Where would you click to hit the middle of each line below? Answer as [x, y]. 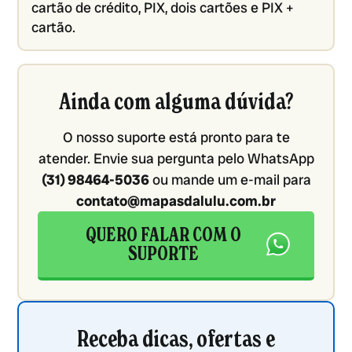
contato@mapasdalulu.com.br [176, 201]
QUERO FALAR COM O [163, 235]
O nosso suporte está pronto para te [176, 137]
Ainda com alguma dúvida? [176, 102]
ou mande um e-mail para [230, 180]
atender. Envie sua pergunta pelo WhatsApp [176, 159]
